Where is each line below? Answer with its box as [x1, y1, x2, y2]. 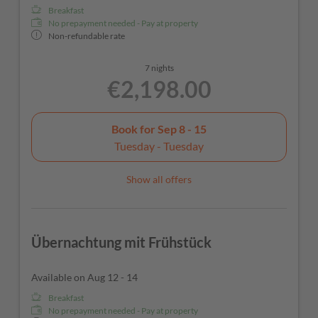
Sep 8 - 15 [158, 121, 207, 136]
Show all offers [126, 173, 192, 186]
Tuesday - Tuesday [114, 138, 204, 153]
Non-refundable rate [48, 31, 125, 42]
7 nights [144, 62, 174, 74]
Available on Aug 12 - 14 [31, 271, 138, 284]
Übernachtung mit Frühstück [31, 234, 212, 251]
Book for [111, 121, 158, 136]
